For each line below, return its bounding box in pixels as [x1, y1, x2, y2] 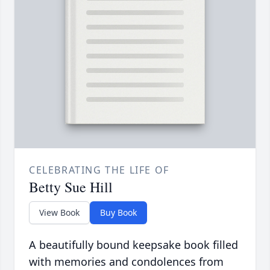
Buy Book [100, 207, 137, 219]
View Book [39, 207, 80, 219]
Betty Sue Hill [29, 177, 113, 197]
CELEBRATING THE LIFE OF [29, 163, 169, 177]
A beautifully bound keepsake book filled [29, 237, 238, 253]
